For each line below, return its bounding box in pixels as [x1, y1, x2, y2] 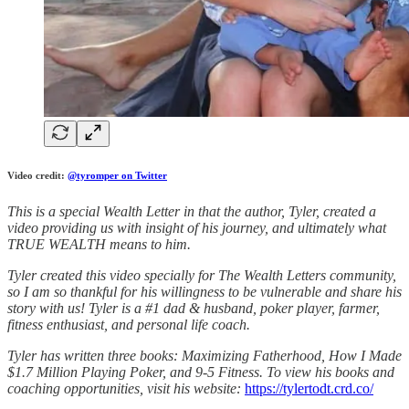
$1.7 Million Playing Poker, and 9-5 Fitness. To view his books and [7, 364, 394, 381]
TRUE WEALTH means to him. [7, 236, 191, 253]
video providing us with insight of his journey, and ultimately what [7, 220, 386, 236]
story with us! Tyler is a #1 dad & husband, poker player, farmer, [7, 300, 380, 317]
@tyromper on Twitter [68, 170, 167, 182]
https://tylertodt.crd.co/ [245, 381, 373, 397]
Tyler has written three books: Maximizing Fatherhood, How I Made [7, 348, 402, 364]
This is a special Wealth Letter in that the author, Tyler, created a [7, 204, 376, 220]
